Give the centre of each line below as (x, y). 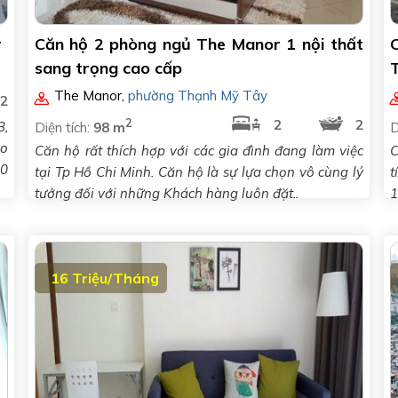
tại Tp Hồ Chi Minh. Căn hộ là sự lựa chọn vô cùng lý (199, 172)
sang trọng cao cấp (108, 68)
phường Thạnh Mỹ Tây (198, 96)
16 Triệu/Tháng (105, 278)
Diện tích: (64, 127)
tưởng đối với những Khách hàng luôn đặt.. (167, 193)
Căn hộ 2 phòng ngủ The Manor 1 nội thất (199, 44)
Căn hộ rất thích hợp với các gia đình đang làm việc (199, 151)
